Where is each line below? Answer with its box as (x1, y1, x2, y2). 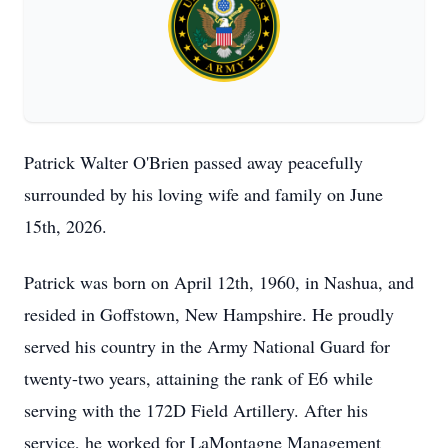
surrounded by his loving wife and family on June (24, 182, 383, 206)
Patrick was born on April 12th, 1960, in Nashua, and (24, 270, 414, 294)
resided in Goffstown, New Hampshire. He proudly (24, 302, 394, 326)
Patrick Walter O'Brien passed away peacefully (24, 150, 363, 174)
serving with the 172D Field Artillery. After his (24, 398, 368, 422)
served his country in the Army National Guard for (24, 334, 390, 358)
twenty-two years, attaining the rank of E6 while (24, 366, 373, 390)
